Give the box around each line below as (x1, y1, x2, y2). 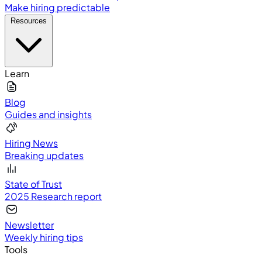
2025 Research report (5, 190, 102, 202)
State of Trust (5, 178, 62, 190)
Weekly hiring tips (5, 231, 83, 243)
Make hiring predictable (5, 1, 110, 13)
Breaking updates (5, 149, 84, 161)
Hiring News (5, 137, 58, 149)
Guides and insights (5, 108, 92, 120)
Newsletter (5, 219, 54, 231)
